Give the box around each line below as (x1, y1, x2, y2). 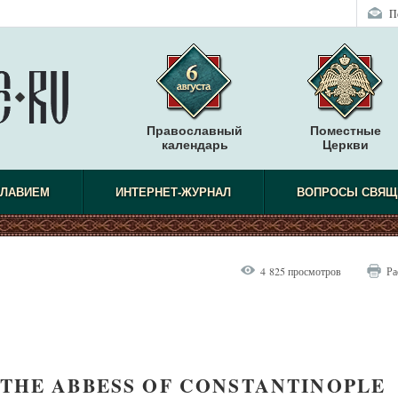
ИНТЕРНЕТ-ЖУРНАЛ (115, 186, 231, 199)
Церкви (322, 138, 369, 152)
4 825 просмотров (260, 264, 341, 278)
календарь (161, 138, 228, 152)
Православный (147, 123, 243, 138)
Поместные (310, 123, 381, 138)
